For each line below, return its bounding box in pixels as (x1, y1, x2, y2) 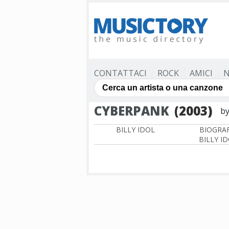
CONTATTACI (94, 67, 147, 79)
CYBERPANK (94, 102, 169, 119)
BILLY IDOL (116, 125, 155, 134)
